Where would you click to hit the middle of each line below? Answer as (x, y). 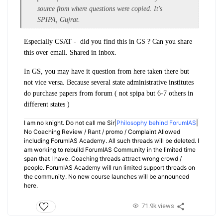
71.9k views (158, 206)
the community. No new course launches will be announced (107, 176)
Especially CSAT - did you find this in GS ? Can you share (108, 41)
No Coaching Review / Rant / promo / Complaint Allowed (102, 131)
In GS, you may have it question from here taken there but (107, 71)
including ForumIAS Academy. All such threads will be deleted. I (111, 140)
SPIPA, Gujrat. (60, 19)
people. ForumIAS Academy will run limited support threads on (110, 167)
